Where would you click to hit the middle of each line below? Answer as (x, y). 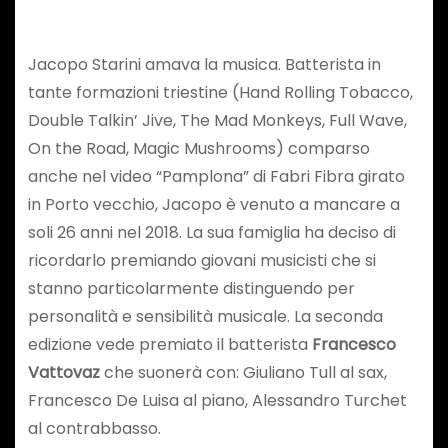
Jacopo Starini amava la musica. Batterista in (204, 64)
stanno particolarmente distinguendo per (191, 288)
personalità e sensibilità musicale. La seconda (205, 316)
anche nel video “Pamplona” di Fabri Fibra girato (216, 176)
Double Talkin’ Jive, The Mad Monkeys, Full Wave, (217, 120)
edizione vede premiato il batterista (169, 344)
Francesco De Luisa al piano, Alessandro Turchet (217, 400)
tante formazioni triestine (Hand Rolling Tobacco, (220, 92)
